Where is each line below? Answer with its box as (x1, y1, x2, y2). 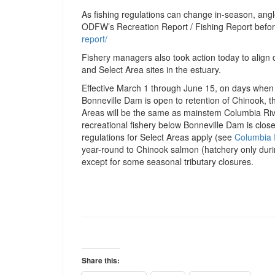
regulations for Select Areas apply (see (82, 131, 234, 144)
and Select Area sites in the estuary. (82, 63, 221, 76)
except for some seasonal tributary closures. (82, 155, 254, 168)
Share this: (82, 255, 120, 266)
